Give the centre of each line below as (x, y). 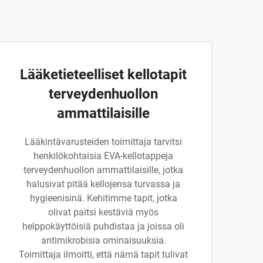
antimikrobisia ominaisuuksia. (103, 240)
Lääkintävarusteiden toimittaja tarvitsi (103, 142)
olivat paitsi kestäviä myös (103, 212)
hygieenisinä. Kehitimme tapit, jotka (103, 198)
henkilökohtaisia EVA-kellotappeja (103, 156)
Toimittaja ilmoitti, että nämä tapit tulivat (103, 254)
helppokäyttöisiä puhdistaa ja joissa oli (103, 226)
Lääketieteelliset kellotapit (103, 75)
